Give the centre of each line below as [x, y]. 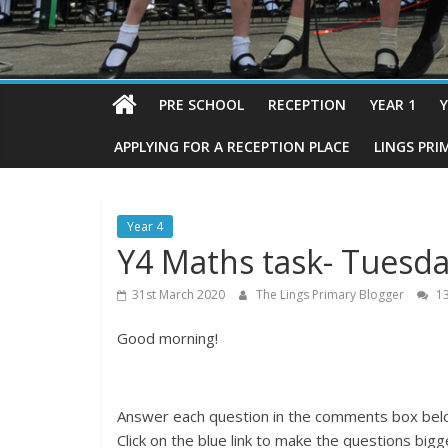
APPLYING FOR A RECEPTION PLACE [232, 147]
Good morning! [167, 338]
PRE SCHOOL [201, 105]
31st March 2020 [178, 295]
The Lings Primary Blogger [331, 295]
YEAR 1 [393, 105]
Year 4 [145, 227]
